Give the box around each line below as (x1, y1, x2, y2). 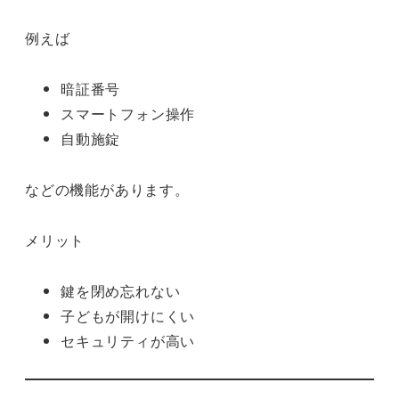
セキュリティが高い (61, 330, 196, 351)
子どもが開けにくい (61, 305, 196, 326)
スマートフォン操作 (61, 103, 196, 125)
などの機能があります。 (25, 178, 190, 199)
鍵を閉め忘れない (61, 280, 181, 301)
